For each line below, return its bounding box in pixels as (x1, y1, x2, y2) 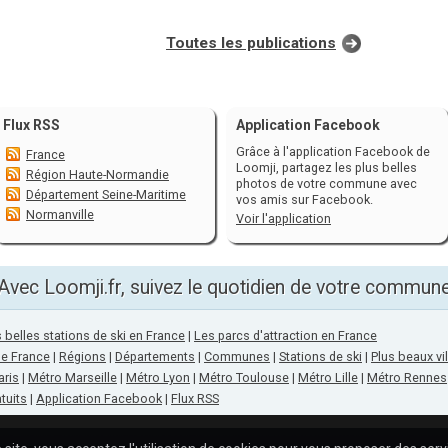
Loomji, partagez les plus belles (236, 160, 417, 175)
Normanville (26, 207, 94, 222)
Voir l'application (236, 211, 331, 226)
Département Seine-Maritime (26, 187, 186, 202)
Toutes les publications (166, 34, 336, 52)
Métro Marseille (28, 370, 117, 385)
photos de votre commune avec (236, 176, 417, 191)
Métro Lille (298, 370, 358, 385)
